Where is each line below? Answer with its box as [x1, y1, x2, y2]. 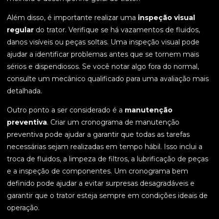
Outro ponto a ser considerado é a [7, 106, 125, 115]
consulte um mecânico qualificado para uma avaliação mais [7, 74, 209, 84]
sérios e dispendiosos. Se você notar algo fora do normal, [7, 62, 199, 71]
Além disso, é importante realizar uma [7, 13, 138, 22]
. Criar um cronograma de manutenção [47, 118, 179, 127]
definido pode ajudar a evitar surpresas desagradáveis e [7, 179, 195, 188]
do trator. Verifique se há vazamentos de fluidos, [34, 25, 200, 35]
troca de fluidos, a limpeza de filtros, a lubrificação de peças [7, 154, 208, 164]
